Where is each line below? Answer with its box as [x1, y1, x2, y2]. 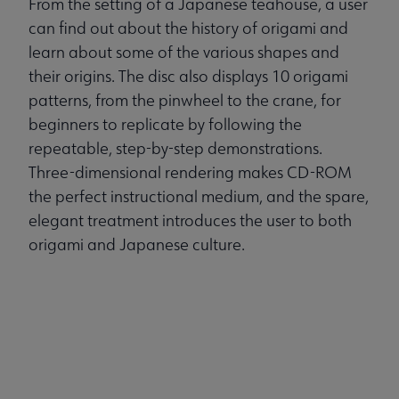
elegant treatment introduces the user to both [28, 210, 352, 232]
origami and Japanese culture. [28, 234, 245, 256]
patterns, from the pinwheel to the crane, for [28, 90, 341, 111]
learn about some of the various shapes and [28, 42, 339, 63]
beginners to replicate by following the [28, 114, 302, 135]
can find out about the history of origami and [28, 18, 348, 39]
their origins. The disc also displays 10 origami [28, 66, 348, 87]
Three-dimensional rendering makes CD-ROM [28, 162, 352, 183]
